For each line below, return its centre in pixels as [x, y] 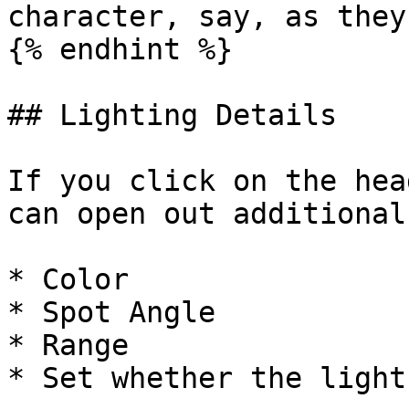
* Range [68, 345]
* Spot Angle [111, 312]
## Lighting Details [172, 115]
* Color [68, 279]
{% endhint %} [120, 49]
